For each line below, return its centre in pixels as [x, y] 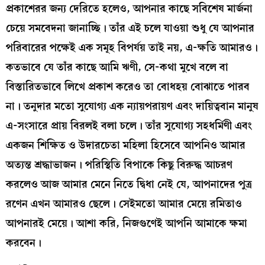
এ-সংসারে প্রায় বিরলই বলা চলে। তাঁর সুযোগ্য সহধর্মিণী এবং [129, 126]
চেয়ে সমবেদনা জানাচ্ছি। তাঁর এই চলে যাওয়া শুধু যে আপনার [130, 28]
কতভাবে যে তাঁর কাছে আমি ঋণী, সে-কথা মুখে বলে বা [117, 67]
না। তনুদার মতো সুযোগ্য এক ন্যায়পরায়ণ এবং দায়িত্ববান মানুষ [132, 106]
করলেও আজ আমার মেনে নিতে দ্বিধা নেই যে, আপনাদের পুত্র [129, 185]
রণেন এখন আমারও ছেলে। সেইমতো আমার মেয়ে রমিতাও [124, 204]
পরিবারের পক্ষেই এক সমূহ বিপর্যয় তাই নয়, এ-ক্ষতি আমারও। [132, 48]
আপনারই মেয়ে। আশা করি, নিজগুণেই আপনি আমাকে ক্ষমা [127, 224]
